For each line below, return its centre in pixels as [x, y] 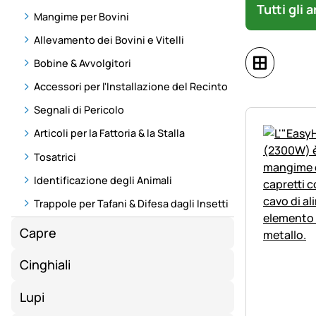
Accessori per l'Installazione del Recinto [131, 87]
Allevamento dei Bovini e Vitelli [109, 39]
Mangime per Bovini [81, 16]
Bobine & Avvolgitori [83, 63]
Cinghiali [45, 265]
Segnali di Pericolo [79, 110]
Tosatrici [55, 157]
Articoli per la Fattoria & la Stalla [109, 133]
